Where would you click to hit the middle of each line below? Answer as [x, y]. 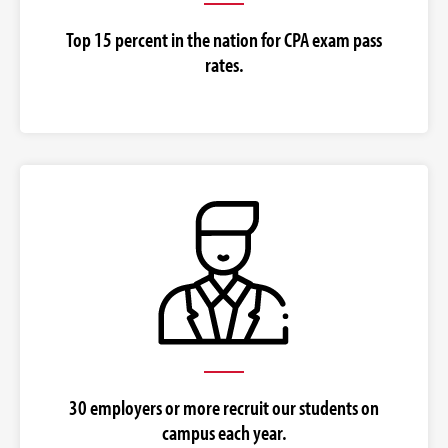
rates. [224, 64]
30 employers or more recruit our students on [224, 407]
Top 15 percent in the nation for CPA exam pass [224, 39]
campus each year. [224, 432]
